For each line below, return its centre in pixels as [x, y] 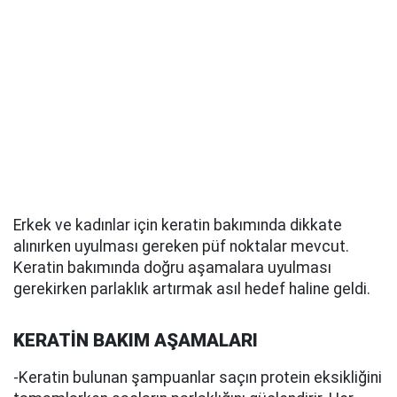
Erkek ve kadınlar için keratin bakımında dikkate [178, 226]
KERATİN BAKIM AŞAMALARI [136, 341]
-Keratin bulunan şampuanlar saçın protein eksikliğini [198, 378]
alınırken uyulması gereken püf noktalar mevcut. [181, 247]
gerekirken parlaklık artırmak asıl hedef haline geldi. [192, 289]
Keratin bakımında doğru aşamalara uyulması [172, 268]
